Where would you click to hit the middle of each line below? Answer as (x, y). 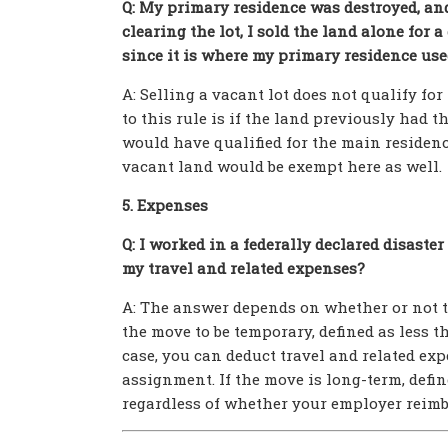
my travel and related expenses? (243, 268)
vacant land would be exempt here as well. (282, 166)
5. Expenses (165, 205)
